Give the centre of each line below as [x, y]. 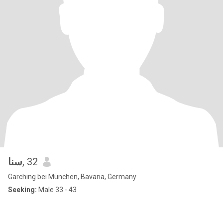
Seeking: [22, 190]
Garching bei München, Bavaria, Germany [72, 177]
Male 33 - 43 [57, 190]
